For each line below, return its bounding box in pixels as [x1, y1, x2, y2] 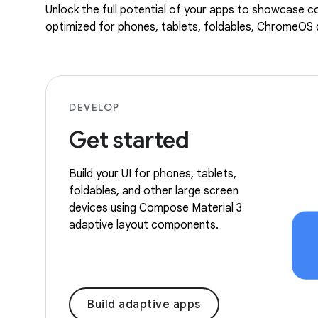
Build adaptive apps [87, 297, 201, 312]
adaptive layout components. [69, 217, 219, 232]
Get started [69, 125, 190, 154]
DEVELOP [69, 100, 120, 114]
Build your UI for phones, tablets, [69, 166, 236, 181]
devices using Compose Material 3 [69, 200, 242, 215]
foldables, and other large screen [69, 183, 238, 198]
